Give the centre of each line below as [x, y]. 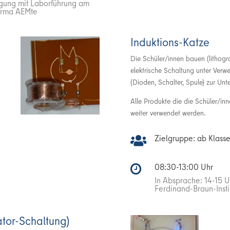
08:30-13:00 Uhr [184, 167]
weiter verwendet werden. [168, 113]
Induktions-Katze [170, 42]
